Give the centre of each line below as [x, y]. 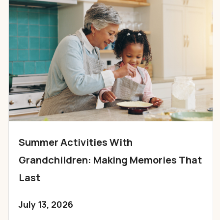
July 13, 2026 [46, 204]
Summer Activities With [76, 142]
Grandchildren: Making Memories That [110, 160]
